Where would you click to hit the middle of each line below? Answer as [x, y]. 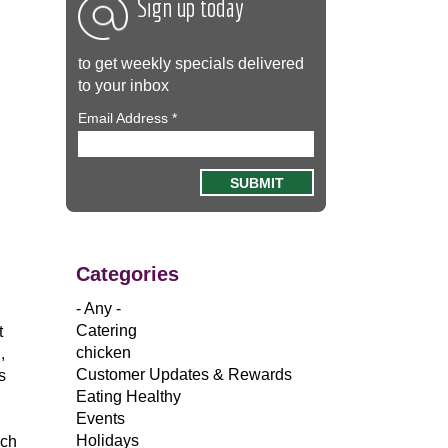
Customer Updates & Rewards [184, 375]
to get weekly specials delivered [191, 63]
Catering [106, 331]
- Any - [98, 309]
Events [100, 419]
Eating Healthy [128, 397]
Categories [127, 274]
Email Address [125, 117]
